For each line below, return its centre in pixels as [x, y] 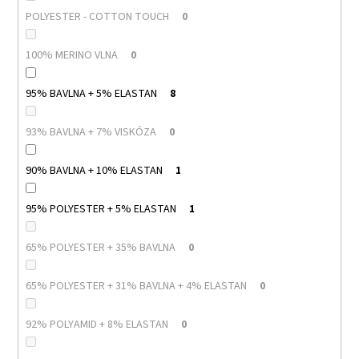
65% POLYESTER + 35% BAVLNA [100, 247]
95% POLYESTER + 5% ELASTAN [101, 209]
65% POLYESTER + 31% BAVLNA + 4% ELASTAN [136, 286]
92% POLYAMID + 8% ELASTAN [97, 324]
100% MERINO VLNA [71, 55]
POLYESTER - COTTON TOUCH [97, 16]
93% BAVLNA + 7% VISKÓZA [91, 132]
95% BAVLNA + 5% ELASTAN [91, 93]
